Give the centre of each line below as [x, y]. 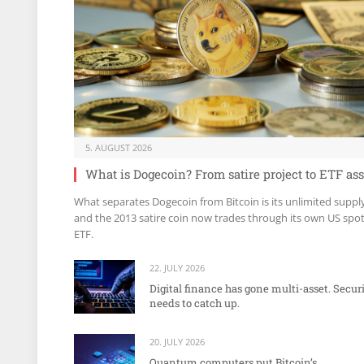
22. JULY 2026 [177, 268]
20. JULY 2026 [177, 341]
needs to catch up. [195, 303]
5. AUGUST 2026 [119, 148]
